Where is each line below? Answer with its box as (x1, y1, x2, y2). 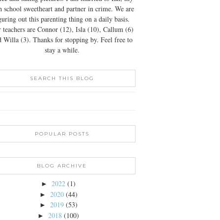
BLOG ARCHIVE (37, 163, 87, 169)
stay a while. (44, 45, 80, 55)
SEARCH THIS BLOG (29, 75, 94, 82)
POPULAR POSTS (34, 131, 89, 137)
